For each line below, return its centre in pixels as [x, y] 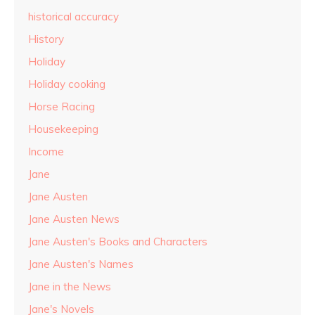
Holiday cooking [67, 84]
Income [46, 152]
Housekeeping [63, 129]
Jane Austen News [74, 219]
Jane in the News [70, 287]
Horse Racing [62, 107]
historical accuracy [73, 17]
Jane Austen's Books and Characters [118, 242]
